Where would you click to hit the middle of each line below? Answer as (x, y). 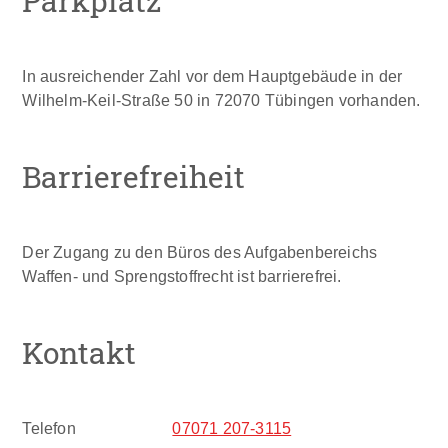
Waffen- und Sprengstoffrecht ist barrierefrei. (182, 275)
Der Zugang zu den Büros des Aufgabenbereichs (200, 251)
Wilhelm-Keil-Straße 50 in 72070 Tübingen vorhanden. (221, 99)
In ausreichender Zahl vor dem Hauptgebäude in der (212, 75)
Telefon (49, 427)
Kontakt (79, 351)
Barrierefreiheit (134, 175)
